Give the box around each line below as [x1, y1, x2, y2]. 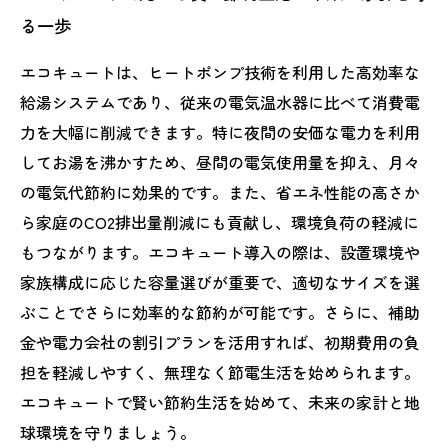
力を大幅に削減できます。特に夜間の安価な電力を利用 [20, 120, 420, 144]
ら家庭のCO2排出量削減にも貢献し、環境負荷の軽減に [20, 210, 419, 234]
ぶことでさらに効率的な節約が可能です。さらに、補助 [20, 300, 420, 324]
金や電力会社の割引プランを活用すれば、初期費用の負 [20, 330, 420, 354]
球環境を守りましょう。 [20, 420, 196, 444]
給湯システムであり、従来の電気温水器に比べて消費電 [20, 90, 420, 114]
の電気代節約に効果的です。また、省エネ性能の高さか [20, 180, 420, 204]
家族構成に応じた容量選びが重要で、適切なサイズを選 [20, 270, 420, 294]
